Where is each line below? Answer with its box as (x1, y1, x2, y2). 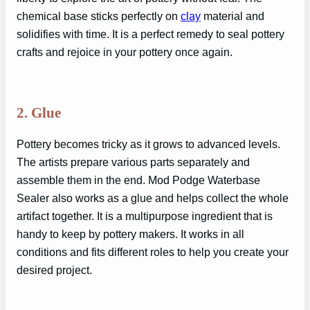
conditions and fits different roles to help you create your (17, 246, 289, 259)
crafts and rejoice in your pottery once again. (17, 46, 232, 59)
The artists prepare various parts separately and (17, 156, 250, 169)
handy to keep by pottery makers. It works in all (17, 228, 244, 241)
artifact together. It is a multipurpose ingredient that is (17, 210, 273, 223)
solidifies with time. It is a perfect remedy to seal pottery (17, 28, 284, 41)
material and (201, 10, 264, 23)
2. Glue (17, 104, 61, 120)
